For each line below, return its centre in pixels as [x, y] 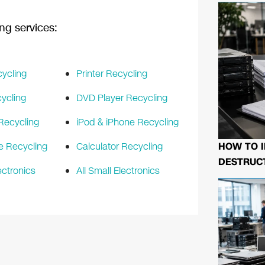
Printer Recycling [112, 74]
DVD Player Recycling [122, 98]
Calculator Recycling [119, 147]
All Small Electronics [118, 171]
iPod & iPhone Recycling [127, 122]
